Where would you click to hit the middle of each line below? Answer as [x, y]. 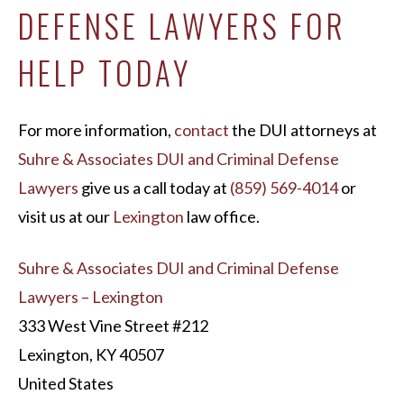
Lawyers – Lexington [91, 297]
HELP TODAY [105, 72]
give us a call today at [154, 188]
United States [66, 383]
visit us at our [65, 216]
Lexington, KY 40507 [91, 354]
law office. [222, 216]
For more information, [96, 130]
